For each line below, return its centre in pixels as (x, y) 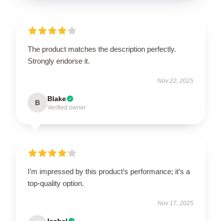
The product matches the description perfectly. (102, 49)
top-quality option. (56, 183)
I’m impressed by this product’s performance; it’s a (109, 171)
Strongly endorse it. (59, 61)
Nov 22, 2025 (175, 81)
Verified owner (67, 107)
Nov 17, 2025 (175, 203)
